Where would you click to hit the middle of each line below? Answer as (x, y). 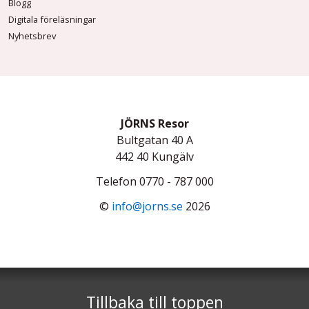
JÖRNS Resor (154, 123)
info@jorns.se (147, 206)
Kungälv (173, 156)
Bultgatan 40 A (154, 140)
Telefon (117, 181)
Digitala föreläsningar (52, 19)
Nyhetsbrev (32, 36)
